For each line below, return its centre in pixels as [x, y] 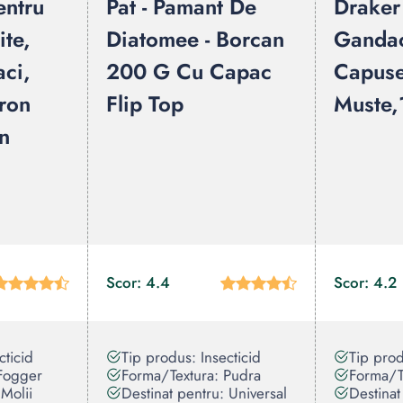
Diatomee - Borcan [195, 39]
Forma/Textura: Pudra [191, 375]
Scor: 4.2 [365, 282]
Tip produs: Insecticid [191, 357]
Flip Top [145, 104]
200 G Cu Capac [189, 72]
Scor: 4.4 [138, 282]
